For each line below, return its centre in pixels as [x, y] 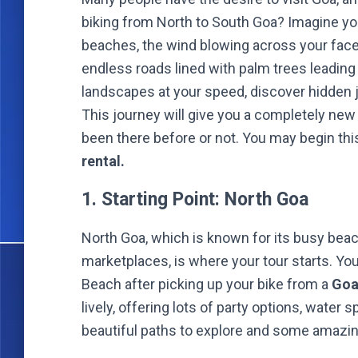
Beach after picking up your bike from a [207, 284]
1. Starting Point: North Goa [195, 199]
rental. [103, 161]
